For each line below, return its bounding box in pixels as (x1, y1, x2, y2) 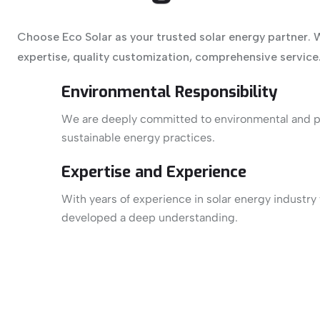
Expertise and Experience (61, 161, 246, 183)
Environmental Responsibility (61, 81, 278, 103)
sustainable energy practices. (61, 131, 215, 145)
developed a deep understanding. (61, 211, 238, 225)
